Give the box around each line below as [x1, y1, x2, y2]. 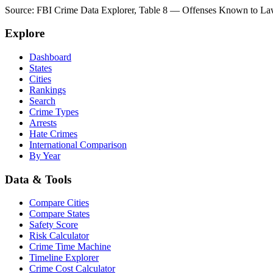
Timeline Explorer [29, 252, 99, 263]
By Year [29, 151, 60, 161]
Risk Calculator [29, 230, 89, 241]
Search [29, 96, 55, 107]
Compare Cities [29, 197, 89, 208]
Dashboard [29, 52, 71, 63]
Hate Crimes [29, 129, 77, 140]
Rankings [29, 85, 66, 96]
